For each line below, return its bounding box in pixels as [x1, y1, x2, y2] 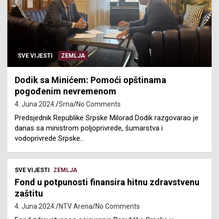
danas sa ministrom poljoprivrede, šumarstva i [15, 124, 163, 133]
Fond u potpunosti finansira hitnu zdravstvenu [15, 177, 199, 188]
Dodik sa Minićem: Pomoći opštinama [15, 75, 166, 86]
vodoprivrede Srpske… [15, 134, 85, 143]
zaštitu [15, 188, 43, 199]
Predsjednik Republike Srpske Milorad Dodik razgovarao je [15, 113, 198, 123]
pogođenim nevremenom [15, 86, 116, 97]
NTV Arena [59, 202, 92, 211]
